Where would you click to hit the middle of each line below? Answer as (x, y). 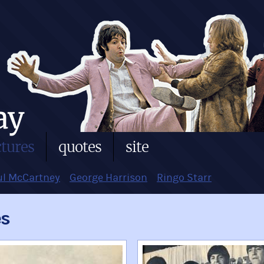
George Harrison (108, 178)
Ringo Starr (184, 178)
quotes (80, 147)
